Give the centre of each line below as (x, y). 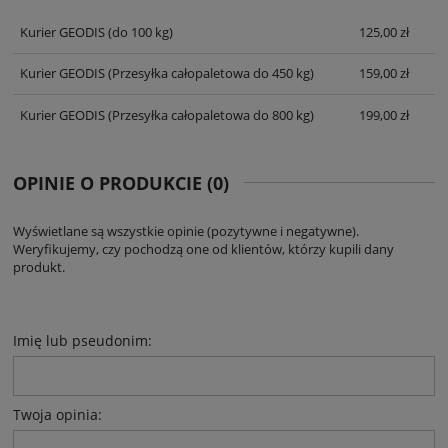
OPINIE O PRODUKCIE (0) (121, 182)
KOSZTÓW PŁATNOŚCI (271, 12)
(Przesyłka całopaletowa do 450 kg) (209, 73)
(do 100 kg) (138, 32)
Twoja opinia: (57, 414)
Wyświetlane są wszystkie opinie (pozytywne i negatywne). (186, 230)
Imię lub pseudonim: (82, 340)
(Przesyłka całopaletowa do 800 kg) (209, 114)
